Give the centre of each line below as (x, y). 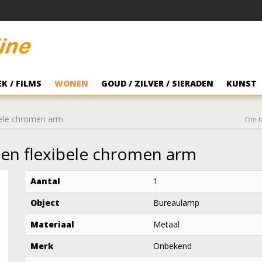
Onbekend (173, 246)
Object (45, 202)
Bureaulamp (176, 202)
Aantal (45, 181)
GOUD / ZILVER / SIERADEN (157, 83)
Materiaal (52, 224)
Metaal (166, 224)
